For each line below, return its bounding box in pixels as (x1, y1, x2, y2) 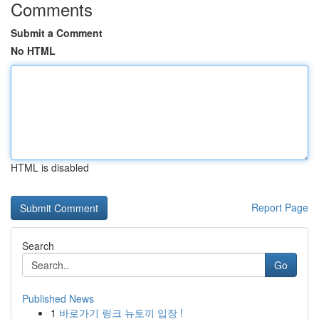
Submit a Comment (11, 26, 103, 40)
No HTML (11, 43, 56, 58)
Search (22, 239, 54, 253)
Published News (22, 291, 94, 305)
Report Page (251, 200, 308, 214)
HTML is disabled (11, 160, 89, 174)
